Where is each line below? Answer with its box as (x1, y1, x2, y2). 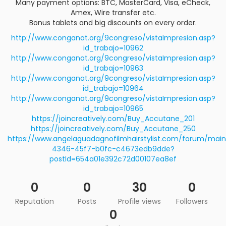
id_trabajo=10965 (83, 103, 143, 114)
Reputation (15, 196, 54, 206)
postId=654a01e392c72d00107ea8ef (49, 154, 177, 164)
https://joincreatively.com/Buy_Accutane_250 (30, 124, 196, 134)
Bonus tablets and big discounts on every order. (29, 18, 197, 28)
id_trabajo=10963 (83, 63, 143, 73)
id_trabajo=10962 (83, 43, 143, 53)
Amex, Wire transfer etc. (70, 8, 156, 18)
